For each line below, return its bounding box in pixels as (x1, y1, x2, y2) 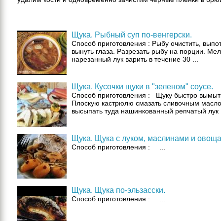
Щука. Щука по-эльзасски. (72, 186, 165, 194)
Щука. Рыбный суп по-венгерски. (72, 31, 192, 39)
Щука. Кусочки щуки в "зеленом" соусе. (72, 82, 213, 91)
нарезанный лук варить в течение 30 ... (72, 55, 198, 63)
